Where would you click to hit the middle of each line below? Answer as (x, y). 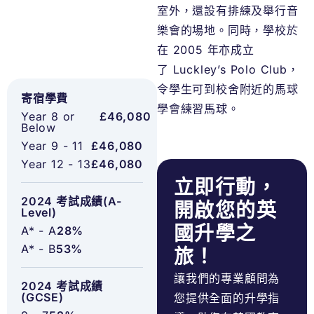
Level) (39, 213)
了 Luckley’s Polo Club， (228, 70)
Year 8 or (48, 117)
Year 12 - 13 (56, 164)
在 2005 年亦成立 (206, 50)
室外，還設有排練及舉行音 (228, 11)
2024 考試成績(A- (71, 202)
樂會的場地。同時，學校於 (228, 30)
